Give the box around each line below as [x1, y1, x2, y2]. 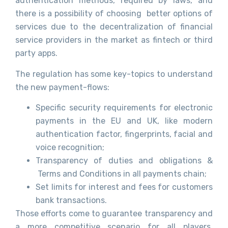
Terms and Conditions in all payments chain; [36, 168, 207, 179]
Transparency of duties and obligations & [36, 155, 213, 165]
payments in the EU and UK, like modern [36, 116, 213, 126]
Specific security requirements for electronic [36, 102, 213, 112]
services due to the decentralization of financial [15, 22, 213, 32]
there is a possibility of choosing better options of [15, 9, 213, 19]
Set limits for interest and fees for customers [36, 182, 213, 192]
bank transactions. [36, 195, 107, 205]
